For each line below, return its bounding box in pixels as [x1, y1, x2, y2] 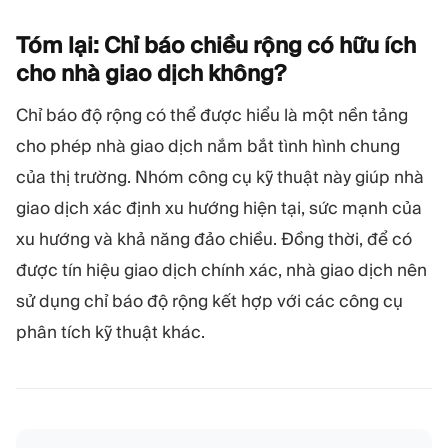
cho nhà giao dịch [16, 58, 208, 87]
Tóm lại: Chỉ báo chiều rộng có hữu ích [16, 30, 416, 59]
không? [208, 58, 286, 87]
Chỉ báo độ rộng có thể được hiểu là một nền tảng [16, 103, 408, 126]
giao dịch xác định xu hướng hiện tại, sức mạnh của [16, 196, 422, 219]
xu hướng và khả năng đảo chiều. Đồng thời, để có [16, 227, 412, 250]
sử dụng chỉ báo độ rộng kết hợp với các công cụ [16, 289, 403, 312]
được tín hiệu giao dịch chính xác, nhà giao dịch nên [16, 258, 427, 281]
